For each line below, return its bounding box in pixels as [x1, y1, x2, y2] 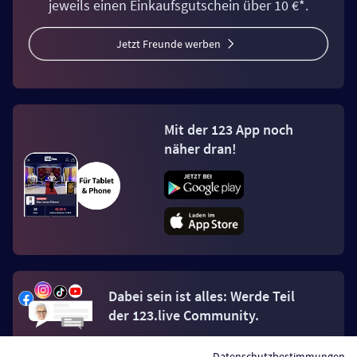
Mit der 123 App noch [164, 120, 293, 139]
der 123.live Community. [108, 306, 259, 325]
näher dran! [164, 139, 237, 159]
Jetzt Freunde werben [116, 37, 221, 52]
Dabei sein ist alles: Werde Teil [108, 287, 295, 306]
